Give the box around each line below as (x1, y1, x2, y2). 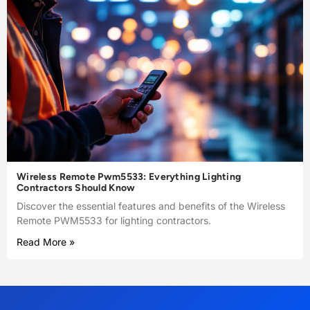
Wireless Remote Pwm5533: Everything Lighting (17, 170, 241, 183)
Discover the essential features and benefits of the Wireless (17, 199, 285, 212)
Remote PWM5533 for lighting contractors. (17, 214, 211, 226)
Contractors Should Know (17, 181, 136, 194)
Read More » (17, 235, 75, 248)
